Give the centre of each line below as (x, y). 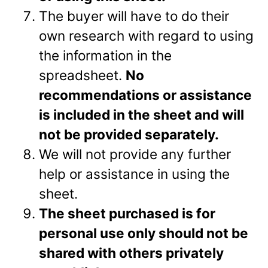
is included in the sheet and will (142, 115)
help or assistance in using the (135, 174)
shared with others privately (132, 253)
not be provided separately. (129, 135)
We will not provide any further (135, 154)
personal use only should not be (144, 233)
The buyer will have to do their (134, 16)
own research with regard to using (147, 36)
